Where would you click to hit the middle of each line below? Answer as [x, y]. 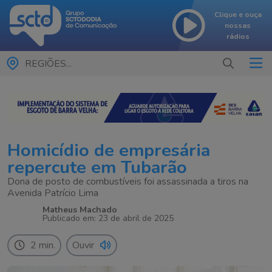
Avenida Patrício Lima [53, 193]
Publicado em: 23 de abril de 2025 [108, 219]
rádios [238, 36]
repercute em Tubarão [97, 168]
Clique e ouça [238, 15]
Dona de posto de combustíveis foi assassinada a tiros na [128, 182]
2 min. [43, 246]
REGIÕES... [48, 63]
